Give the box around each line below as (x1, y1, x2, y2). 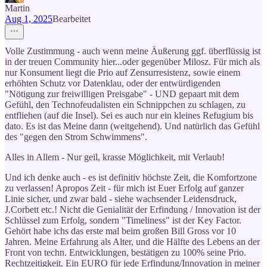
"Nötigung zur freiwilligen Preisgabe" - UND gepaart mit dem (5, 89, 239, 100)
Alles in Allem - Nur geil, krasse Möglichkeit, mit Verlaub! (5, 152, 225, 163)
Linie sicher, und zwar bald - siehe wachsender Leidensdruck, (5, 194, 237, 204)
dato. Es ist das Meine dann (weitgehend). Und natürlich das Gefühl (5, 121, 260, 132)
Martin (5, 3, 30, 14)
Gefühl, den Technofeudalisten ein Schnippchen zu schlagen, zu (5, 100, 246, 110)
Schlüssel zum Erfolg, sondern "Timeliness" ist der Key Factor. (5, 215, 241, 226)
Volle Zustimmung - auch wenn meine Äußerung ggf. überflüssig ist (5, 46, 260, 57)
